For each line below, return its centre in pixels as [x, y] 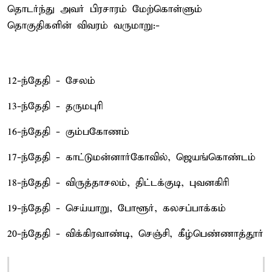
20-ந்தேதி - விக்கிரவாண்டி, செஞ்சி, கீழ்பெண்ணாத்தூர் [135, 234]
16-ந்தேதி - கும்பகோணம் [68, 132]
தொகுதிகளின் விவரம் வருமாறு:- [83, 25]
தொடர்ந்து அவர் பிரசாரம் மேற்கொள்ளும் [105, 9]
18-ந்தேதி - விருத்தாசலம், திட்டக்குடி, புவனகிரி [118, 183]
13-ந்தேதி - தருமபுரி [55, 106]
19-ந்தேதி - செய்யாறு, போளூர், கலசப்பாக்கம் [117, 208]
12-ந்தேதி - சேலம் [51, 81]
